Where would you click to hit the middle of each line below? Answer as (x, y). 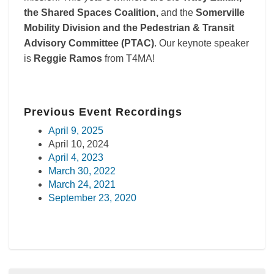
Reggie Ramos (68, 58)
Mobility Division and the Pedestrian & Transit (129, 28)
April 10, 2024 (79, 144)
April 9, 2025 (76, 131)
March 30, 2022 (82, 171)
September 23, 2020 (92, 198)
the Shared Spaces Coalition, (91, 13)
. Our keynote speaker (202, 43)
